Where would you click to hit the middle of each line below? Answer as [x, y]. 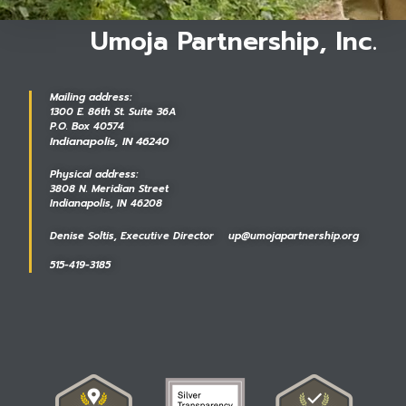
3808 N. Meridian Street [110, 189]
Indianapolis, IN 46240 [110, 141]
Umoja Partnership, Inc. [233, 41]
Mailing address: [91, 97]
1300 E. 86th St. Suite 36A [117, 112]
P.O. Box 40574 [87, 126]
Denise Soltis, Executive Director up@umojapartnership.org [210, 236]
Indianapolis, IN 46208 [106, 203]
